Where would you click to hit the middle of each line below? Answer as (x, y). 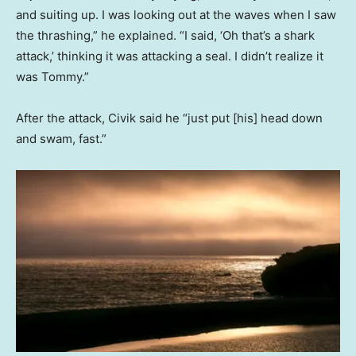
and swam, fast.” (61, 139)
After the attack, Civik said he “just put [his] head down (169, 118)
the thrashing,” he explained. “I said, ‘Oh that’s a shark (165, 36)
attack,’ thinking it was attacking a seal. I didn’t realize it (170, 56)
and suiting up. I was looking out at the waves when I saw (176, 15)
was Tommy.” (52, 77)
